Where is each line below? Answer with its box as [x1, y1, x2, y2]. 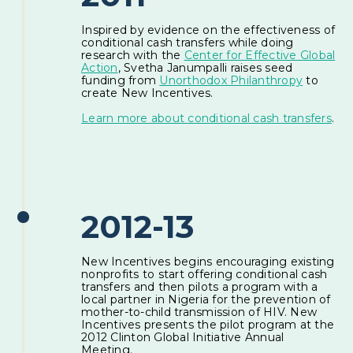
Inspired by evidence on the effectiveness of [81, 23, 336, 37]
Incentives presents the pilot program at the [81, 318, 335, 332]
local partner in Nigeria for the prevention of [81, 292, 331, 307]
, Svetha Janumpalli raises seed [117, 61, 293, 75]
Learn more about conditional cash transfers [81, 111, 332, 125]
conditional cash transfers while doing [81, 35, 294, 50]
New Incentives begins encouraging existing [81, 255, 335, 269]
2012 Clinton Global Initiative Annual [81, 330, 284, 344]
